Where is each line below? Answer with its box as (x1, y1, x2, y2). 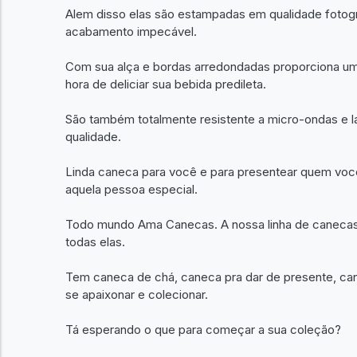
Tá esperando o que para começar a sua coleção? (65, 321, 341, 337)
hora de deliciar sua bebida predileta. (65, 76, 266, 92)
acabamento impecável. (65, 23, 197, 39)
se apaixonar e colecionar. (65, 286, 208, 302)
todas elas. (65, 233, 125, 249)
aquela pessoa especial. (65, 181, 198, 197)
